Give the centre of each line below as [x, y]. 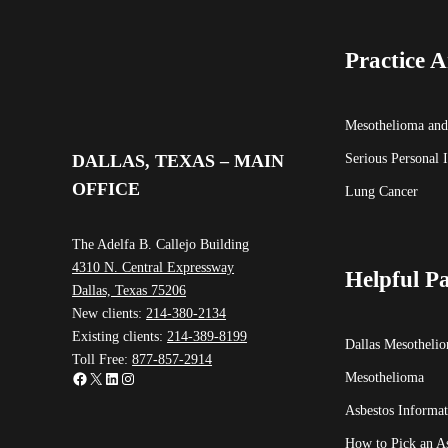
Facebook [102, 377]
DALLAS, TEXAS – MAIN [178, 160]
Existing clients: [120, 335]
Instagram [150, 377]
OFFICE [106, 188]
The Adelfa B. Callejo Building [161, 243]
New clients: [109, 312]
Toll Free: [102, 358]
